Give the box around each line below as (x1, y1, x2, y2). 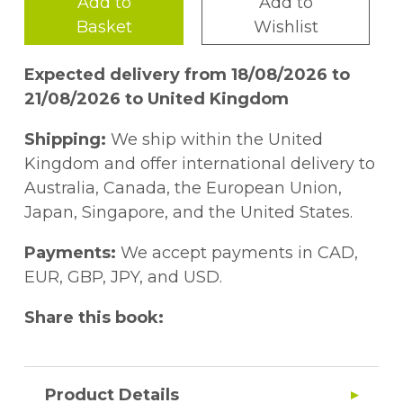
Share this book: (24, 308, 164, 328)
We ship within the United (106, 130, 323, 150)
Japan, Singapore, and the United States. (24, 202, 353, 223)
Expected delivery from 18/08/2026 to (24, 65, 350, 85)
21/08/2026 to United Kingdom (24, 89, 289, 110)
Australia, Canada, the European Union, (24, 178, 342, 199)
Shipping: (24, 130, 106, 150)
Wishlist (253, 17, 318, 38)
